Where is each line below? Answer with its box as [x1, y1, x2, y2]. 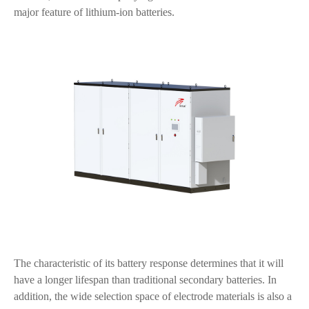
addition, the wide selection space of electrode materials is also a [14, 290, 292, 302]
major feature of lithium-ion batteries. [14, 6, 175, 18]
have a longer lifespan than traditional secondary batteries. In [14, 274, 277, 286]
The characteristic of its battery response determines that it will [14, 257, 283, 269]
